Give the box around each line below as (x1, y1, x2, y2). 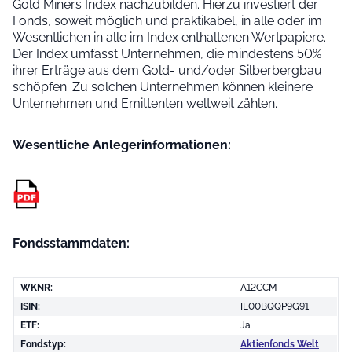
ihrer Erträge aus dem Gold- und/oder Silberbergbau (13, 63, 322, 78)
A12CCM (240, 281, 277, 293)
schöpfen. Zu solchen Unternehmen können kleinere (13, 79, 313, 94)
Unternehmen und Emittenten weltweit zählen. (13, 96, 277, 111)
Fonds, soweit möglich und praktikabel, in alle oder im (13, 13, 322, 28)
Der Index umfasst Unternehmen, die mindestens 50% (13, 46, 321, 61)
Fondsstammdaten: (13, 235, 130, 251)
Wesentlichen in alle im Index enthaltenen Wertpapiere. (13, 30, 326, 45)
